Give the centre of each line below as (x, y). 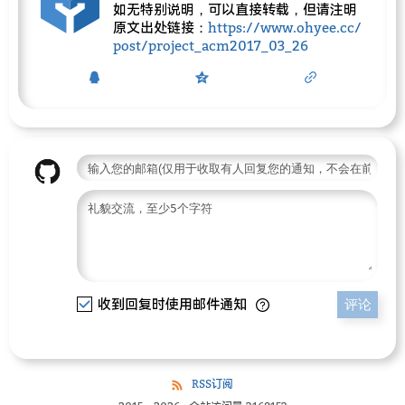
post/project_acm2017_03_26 (211, 46)
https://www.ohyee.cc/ (285, 28)
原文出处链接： (160, 28)
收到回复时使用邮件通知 (172, 304)
